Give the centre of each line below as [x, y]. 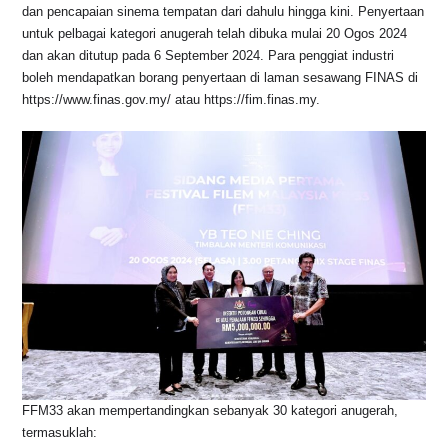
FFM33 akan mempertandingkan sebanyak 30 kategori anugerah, [210, 411]
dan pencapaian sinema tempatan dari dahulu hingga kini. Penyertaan [223, 12]
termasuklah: [60, 433]
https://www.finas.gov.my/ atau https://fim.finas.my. [171, 100]
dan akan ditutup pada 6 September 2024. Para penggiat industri [208, 56]
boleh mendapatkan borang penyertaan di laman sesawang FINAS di [220, 78]
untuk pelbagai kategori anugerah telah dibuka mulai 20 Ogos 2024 [215, 34]
